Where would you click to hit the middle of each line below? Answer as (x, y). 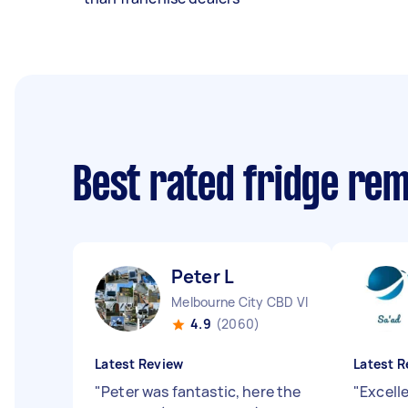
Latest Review (139, 364)
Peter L (203, 276)
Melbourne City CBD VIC (245, 302)
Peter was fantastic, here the (201, 392)
